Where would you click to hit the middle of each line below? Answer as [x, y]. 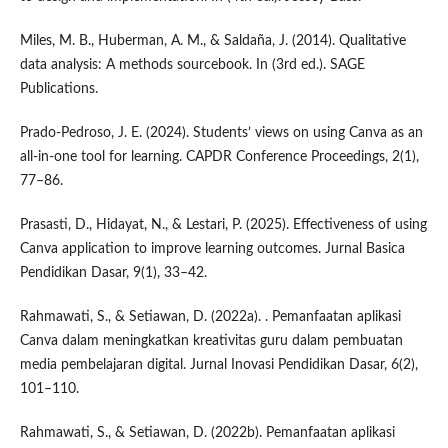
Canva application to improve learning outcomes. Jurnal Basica [212, 249]
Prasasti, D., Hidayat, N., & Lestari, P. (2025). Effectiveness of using [223, 225]
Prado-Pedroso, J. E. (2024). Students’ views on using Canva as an [221, 133]
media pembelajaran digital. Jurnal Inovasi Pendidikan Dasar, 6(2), [218, 365]
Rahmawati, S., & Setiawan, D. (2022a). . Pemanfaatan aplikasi [210, 317]
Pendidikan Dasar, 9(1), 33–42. [113, 273]
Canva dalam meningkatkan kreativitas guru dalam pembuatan [211, 341]
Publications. [58, 89]
